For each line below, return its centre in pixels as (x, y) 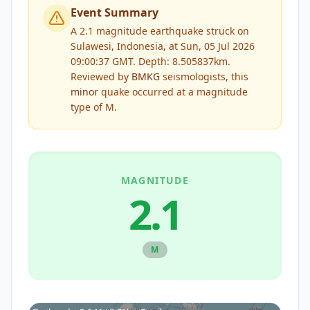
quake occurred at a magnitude (173, 92)
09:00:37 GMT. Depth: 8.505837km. (151, 61)
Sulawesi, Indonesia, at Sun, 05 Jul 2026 (163, 46)
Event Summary (115, 12)
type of (88, 107)
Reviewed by (101, 76)
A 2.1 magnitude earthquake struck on (160, 31)
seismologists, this (204, 76)
